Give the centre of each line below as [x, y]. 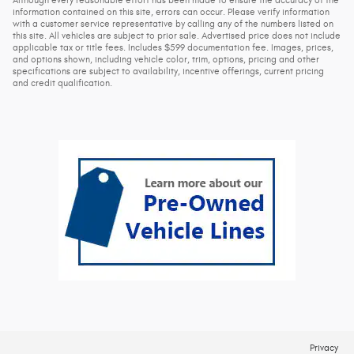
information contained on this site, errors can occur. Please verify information [171, 12]
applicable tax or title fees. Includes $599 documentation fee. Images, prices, [173, 48]
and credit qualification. [62, 83]
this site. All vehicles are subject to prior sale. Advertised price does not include [177, 36]
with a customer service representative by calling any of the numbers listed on [173, 24]
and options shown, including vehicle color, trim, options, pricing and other [166, 60]
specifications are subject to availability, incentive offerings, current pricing [168, 72]
